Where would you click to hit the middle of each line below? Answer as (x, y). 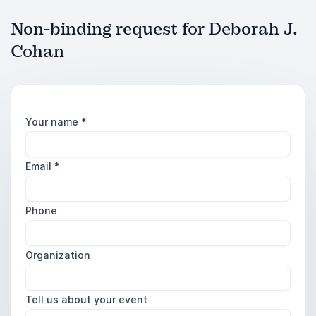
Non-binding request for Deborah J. (154, 29)
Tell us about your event (86, 299)
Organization (58, 255)
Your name (53, 122)
